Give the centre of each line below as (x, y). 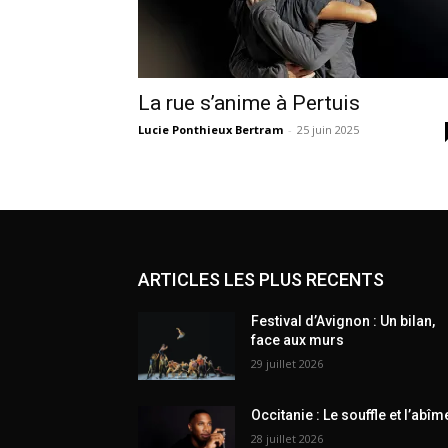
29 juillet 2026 (287, 363)
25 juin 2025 (328, 129)
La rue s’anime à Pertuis (249, 102)
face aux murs (298, 339)
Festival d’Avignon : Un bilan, (343, 320)
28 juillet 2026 (287, 438)
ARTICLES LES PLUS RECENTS (261, 279)
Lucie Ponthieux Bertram (210, 129)
